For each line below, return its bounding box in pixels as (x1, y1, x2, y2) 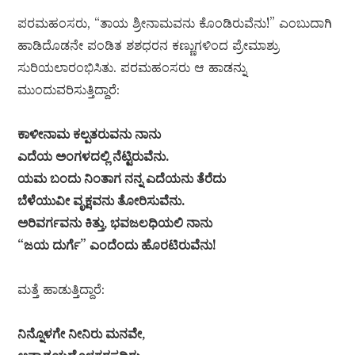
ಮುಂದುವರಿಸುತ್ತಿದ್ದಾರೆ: (17, 82, 120, 98)
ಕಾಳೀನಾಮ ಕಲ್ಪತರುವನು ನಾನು (17, 126, 162, 143)
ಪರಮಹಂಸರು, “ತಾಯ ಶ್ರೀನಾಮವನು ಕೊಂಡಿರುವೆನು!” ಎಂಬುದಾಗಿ (17, 15, 333, 32)
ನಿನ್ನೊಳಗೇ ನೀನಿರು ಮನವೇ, (17, 326, 146, 342)
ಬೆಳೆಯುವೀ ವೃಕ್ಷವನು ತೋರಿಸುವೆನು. (17, 193, 185, 209)
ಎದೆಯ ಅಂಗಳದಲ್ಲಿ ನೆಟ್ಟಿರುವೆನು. (17, 148, 170, 165)
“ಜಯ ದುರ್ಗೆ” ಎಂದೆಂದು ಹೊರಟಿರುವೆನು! (17, 237, 220, 254)
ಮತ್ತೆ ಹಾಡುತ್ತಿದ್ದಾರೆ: (17, 281, 105, 298)
